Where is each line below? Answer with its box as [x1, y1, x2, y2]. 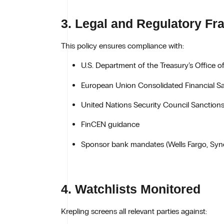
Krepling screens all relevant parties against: [61, 206, 207, 216]
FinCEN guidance [81, 119, 139, 129]
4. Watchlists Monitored [61, 182, 200, 196]
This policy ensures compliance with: [61, 40, 184, 50]
